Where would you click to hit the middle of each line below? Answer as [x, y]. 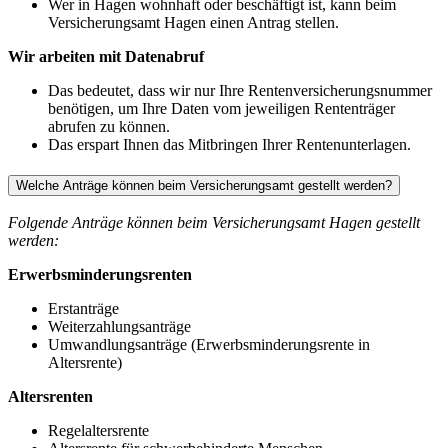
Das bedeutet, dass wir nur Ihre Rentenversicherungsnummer [240, 90]
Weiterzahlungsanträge [119, 327]
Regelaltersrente [98, 431]
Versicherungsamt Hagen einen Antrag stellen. [193, 22]
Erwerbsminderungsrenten [100, 275]
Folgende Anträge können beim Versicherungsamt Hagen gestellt [214, 223]
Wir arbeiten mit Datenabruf [106, 56]
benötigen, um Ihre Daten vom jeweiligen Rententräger [221, 108]
